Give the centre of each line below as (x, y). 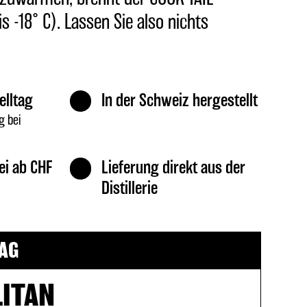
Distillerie (130, 189)
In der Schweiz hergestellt (180, 101)
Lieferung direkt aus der (174, 169)
